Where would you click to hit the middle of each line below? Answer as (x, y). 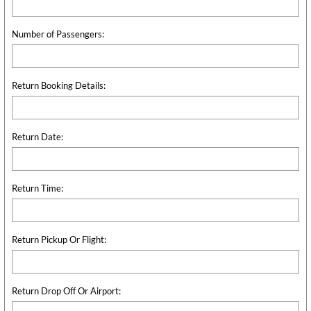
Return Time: (37, 188)
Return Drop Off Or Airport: (66, 291)
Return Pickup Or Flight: (59, 239)
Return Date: (37, 136)
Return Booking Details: (59, 85)
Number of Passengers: (58, 34)
